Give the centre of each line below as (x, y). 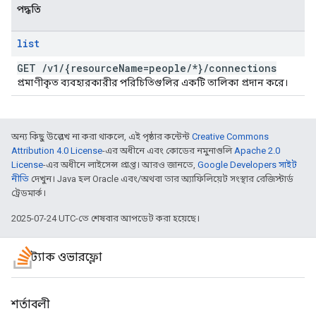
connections (243, 68)
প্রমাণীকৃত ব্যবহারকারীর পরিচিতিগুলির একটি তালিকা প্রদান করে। (152, 83)
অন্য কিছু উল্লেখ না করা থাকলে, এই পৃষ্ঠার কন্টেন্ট (102, 136)
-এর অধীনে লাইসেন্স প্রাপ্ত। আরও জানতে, (120, 165)
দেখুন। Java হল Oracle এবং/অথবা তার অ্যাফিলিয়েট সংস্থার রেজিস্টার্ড (161, 179)
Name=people (152, 68)
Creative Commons (230, 136)
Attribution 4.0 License (57, 151)
